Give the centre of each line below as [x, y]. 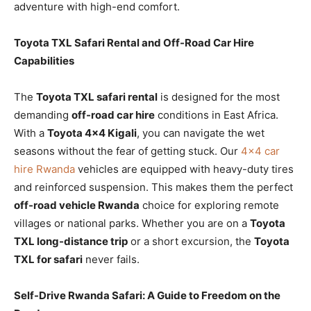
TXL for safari [48, 259]
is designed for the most [219, 96]
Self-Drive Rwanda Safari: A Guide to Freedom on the [147, 295]
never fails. [111, 259]
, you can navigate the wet [201, 133]
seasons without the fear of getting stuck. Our [127, 151]
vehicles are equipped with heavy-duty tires [184, 169]
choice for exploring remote [209, 205]
